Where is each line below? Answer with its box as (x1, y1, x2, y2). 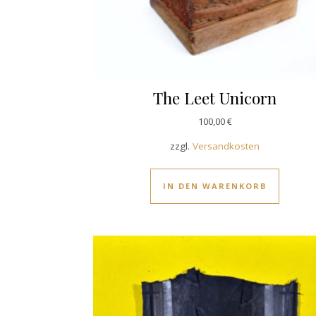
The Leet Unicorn (153, 86, 277, 109)
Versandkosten (193, 139, 260, 152)
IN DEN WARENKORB (163, 180, 267, 191)
